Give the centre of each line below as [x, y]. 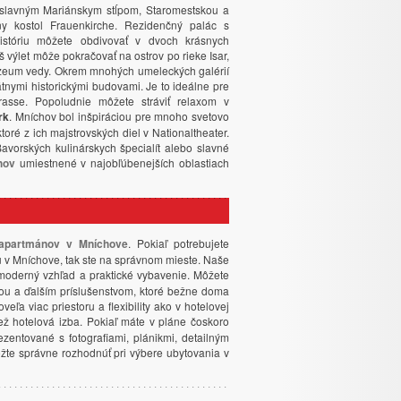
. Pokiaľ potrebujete [179, 243]
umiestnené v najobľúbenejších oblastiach [122, 162]
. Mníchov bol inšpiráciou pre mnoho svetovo [119, 116]
